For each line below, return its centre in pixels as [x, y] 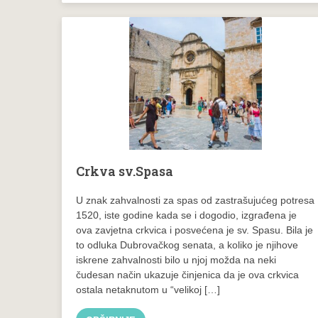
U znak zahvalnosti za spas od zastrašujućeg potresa [195, 200]
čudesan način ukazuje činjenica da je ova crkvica [187, 274]
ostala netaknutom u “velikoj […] [148, 289]
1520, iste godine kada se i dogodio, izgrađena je [186, 215]
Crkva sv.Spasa [125, 171]
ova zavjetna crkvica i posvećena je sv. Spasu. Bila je [194, 230]
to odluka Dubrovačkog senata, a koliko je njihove [187, 245]
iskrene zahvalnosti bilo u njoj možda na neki [176, 259]
